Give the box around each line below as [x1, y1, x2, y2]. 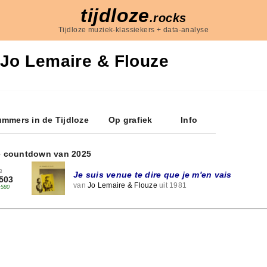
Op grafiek [108, 115, 153, 125]
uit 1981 [157, 181, 187, 190]
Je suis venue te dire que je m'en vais [73, 169, 232, 179]
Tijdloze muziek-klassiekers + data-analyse [58, 26, 209, 34]
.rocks [149, 11, 187, 24]
